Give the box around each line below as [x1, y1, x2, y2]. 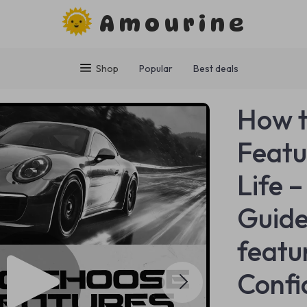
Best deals [193, 62, 238, 75]
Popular [139, 62, 173, 75]
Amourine [99, 10, 249, 37]
